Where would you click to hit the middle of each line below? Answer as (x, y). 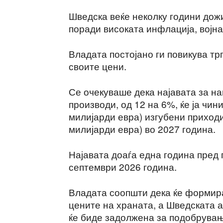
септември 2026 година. (123, 167)
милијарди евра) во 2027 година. (142, 129)
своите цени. (98, 66)
